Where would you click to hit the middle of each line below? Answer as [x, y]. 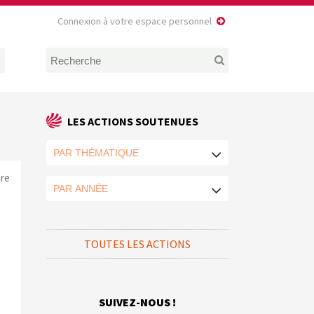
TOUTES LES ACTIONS [137, 244]
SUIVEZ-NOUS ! [137, 302]
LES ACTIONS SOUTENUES [133, 122]
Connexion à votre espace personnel [134, 21]
